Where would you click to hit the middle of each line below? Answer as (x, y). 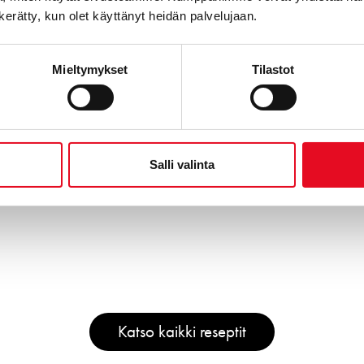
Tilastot (273, 69)
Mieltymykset (90, 69)
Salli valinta (182, 164)
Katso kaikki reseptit (182, 332)
